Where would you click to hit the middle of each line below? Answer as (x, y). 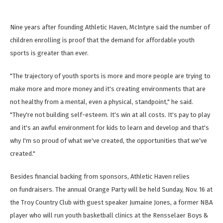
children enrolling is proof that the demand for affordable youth (102, 40)
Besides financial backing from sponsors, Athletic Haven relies (100, 177)
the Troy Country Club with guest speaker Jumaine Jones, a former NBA (111, 203)
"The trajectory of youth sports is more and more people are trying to (110, 76)
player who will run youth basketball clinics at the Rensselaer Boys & (109, 216)
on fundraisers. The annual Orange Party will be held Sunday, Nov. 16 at (111, 190)
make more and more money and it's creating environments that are (108, 89)
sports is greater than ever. (50, 53)
